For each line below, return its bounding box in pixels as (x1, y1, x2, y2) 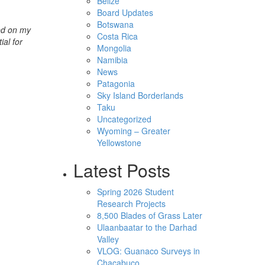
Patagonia (96, 77, 135, 89)
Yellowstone (96, 136, 141, 148)
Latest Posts (73, 157, 170, 183)
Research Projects (96, 197, 166, 209)
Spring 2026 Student (96, 185, 174, 198)
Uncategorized (96, 112, 151, 125)
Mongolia (96, 41, 131, 54)
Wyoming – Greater (96, 124, 170, 137)
